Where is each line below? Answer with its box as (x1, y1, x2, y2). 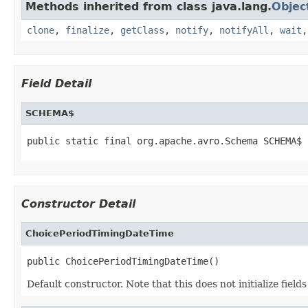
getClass (120, 24, 164, 36)
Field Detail (21, 76, 91, 90)
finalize (65, 24, 109, 36)
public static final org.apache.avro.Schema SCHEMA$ (27, 135, 302, 146)
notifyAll (219, 24, 269, 36)
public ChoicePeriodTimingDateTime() (27, 255, 219, 267)
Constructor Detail (21, 197, 135, 210)
